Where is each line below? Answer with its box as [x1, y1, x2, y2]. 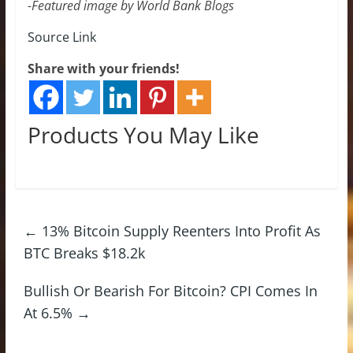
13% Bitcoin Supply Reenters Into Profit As [37, 221, 321, 240]
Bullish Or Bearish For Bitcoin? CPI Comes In [23, 281, 318, 300]
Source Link [27, 28, 96, 46]
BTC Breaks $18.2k [23, 243, 145, 262]
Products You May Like [27, 119, 259, 150]
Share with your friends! [27, 59, 180, 77]
